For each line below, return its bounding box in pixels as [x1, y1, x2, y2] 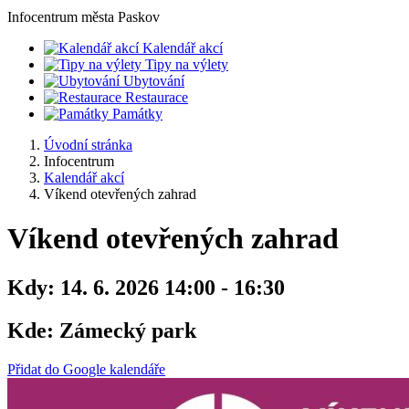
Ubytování [123, 73, 184, 89]
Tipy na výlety [145, 57, 228, 72]
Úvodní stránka [44, 137, 132, 152]
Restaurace [125, 89, 188, 105]
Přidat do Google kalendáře [7, 361, 165, 377]
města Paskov [78, 9, 160, 25]
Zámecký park [54, 318, 196, 342]
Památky [112, 106, 163, 121]
